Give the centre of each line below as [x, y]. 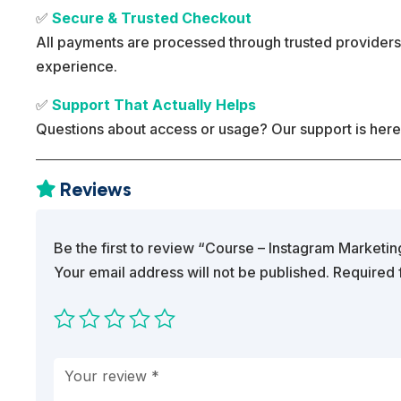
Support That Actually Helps [154, 105]
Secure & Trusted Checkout [152, 18]
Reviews [96, 190]
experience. [77, 67]
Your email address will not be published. [192, 273]
